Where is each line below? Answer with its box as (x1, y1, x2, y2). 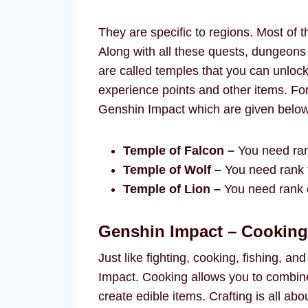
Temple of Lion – (123, 182, 221, 196)
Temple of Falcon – (123, 144, 238, 157)
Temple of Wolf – (123, 163, 221, 177)
